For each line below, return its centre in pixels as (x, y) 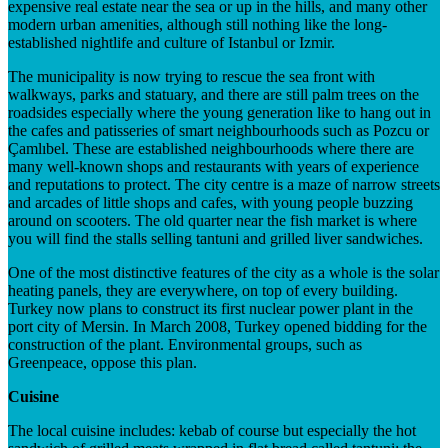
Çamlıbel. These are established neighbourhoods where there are (211, 148)
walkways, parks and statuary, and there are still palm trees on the (213, 94)
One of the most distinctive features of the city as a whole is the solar (223, 272)
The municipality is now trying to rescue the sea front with (191, 76)
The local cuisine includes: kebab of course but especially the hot (212, 430)
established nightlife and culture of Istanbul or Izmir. (171, 42)
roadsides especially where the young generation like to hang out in (219, 112)
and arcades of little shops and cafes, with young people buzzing (210, 202)
